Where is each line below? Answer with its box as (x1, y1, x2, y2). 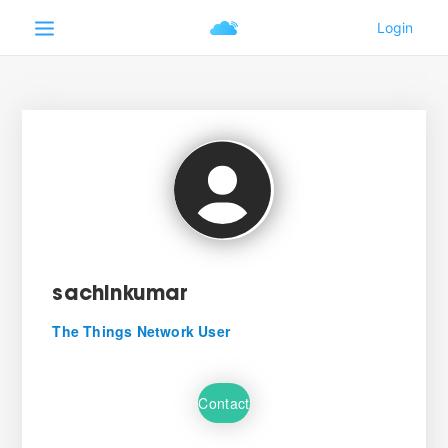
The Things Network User (52, 321, 230, 341)
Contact (198, 392, 250, 413)
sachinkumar (52, 285, 189, 305)
